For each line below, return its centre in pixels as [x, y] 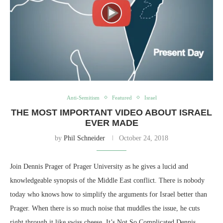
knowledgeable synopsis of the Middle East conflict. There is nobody [107, 180]
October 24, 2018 [144, 138]
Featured [122, 97]
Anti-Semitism [83, 97]
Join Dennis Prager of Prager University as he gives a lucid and [99, 166]
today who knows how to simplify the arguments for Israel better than [109, 194]
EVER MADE [111, 123]
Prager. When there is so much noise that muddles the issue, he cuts [105, 208]
